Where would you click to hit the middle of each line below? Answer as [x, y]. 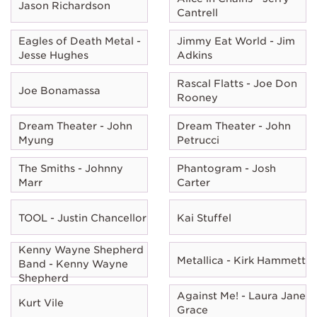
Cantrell [197, 12]
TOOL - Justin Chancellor [82, 218]
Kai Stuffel [204, 218]
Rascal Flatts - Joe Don [237, 83]
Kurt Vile [41, 302]
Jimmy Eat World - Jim [236, 41]
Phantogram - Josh [226, 168]
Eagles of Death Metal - [80, 41]
